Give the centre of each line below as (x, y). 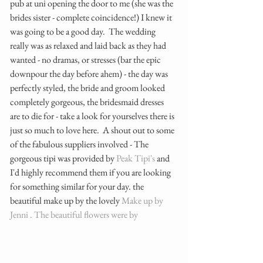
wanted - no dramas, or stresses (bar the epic (86, 60)
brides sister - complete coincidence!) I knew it (92, 17)
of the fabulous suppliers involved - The (80, 144)
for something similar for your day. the (78, 186)
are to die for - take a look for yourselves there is (93, 116)
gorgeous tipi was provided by (63, 158)
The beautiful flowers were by (86, 215)
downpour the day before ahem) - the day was (90, 74)
